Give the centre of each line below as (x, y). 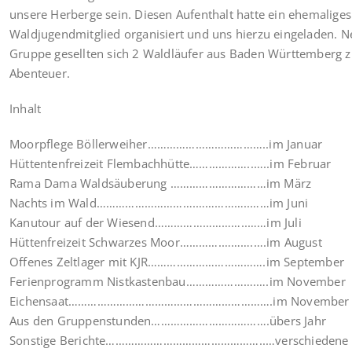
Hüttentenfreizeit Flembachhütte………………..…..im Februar (170, 163)
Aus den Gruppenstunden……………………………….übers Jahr (168, 320)
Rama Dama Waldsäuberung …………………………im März (161, 183)
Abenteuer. (40, 73)
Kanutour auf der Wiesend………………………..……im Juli (156, 222)
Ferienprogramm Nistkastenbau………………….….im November (178, 281)
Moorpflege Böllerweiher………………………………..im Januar (166, 143)
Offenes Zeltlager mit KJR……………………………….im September (177, 261)
